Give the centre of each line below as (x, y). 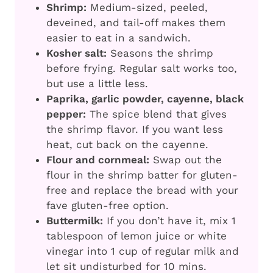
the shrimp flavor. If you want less (135, 129)
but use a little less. (97, 84)
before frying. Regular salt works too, (142, 69)
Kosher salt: (76, 53)
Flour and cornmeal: (98, 160)
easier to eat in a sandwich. (119, 38)
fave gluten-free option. (108, 206)
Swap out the (186, 160)
